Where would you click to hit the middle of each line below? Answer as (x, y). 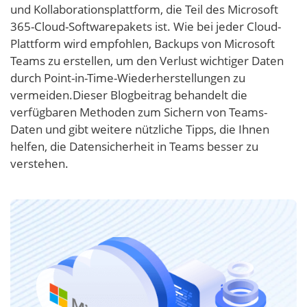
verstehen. (39, 163)
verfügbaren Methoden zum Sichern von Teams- (139, 112)
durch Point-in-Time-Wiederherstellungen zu (128, 78)
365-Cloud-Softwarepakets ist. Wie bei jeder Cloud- (146, 26)
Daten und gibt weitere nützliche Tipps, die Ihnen (140, 129)
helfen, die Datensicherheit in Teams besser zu (134, 146)
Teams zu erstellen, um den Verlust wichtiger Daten (147, 61)
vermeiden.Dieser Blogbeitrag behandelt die (129, 95)
